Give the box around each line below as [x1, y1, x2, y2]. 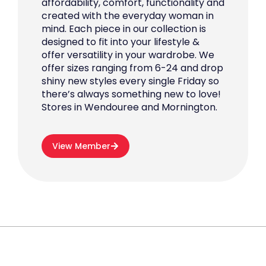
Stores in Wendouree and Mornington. [42, 100, 217, 114]
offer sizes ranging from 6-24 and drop [42, 61, 223, 75]
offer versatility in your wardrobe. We [42, 47, 214, 62]
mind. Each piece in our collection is [42, 21, 206, 36]
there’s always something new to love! [42, 87, 221, 101]
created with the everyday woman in [42, 8, 214, 23]
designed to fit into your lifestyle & [42, 34, 199, 49]
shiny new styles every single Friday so [42, 74, 219, 88]
